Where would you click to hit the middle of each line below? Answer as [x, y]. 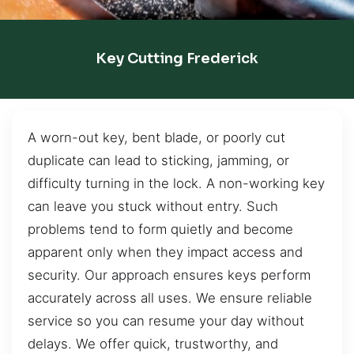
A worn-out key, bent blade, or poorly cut [156, 137]
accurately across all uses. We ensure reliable [170, 298]
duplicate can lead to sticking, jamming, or [158, 160]
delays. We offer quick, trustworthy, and [153, 343]
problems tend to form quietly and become [160, 229]
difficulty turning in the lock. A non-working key [176, 183]
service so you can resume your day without [166, 320]
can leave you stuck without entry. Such [153, 206]
